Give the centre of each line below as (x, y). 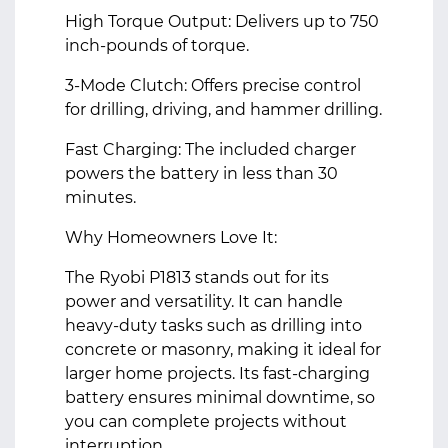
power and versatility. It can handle (204, 301)
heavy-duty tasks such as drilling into (213, 325)
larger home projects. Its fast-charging (217, 373)
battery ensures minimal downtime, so (220, 397)
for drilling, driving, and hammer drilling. (223, 109)
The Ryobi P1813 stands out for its (197, 277)
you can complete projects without (206, 421)
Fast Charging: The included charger (210, 149)
